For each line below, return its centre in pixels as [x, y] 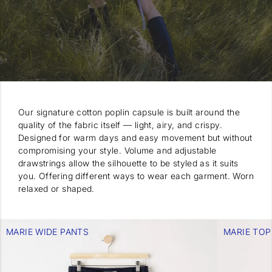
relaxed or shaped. [56, 188]
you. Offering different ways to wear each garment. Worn [136, 175]
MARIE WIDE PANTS [48, 231]
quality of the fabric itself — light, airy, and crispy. [120, 124]
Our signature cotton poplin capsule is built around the [129, 112]
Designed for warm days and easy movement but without [135, 137]
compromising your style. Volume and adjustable [117, 150]
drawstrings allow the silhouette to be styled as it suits [128, 163]
